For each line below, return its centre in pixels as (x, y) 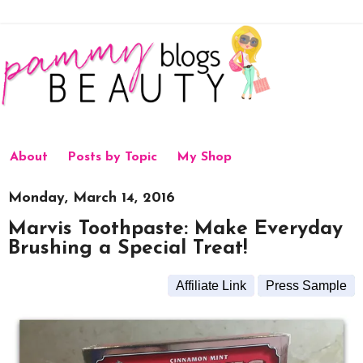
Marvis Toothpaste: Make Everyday (175, 230)
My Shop (204, 158)
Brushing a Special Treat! (128, 249)
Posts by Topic (112, 158)
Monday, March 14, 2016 (92, 198)
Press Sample (306, 286)
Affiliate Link (211, 286)
